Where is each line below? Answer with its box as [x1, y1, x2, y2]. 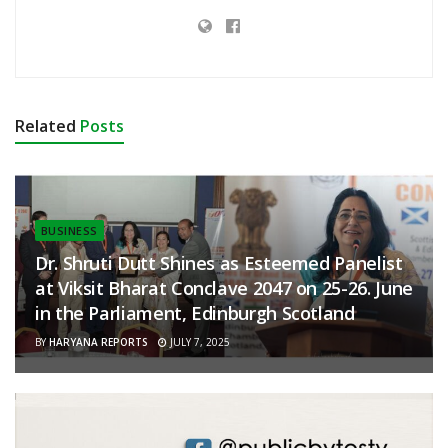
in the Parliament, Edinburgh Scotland [35, 301, 355, 326]
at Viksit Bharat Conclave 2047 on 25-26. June [35, 276, 413, 301]
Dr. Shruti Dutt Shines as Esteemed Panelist [35, 251, 403, 276]
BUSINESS [41, 223, 98, 239]
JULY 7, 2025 [167, 335, 230, 350]
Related [15, 115, 76, 138]
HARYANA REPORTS [49, 335, 148, 350]
